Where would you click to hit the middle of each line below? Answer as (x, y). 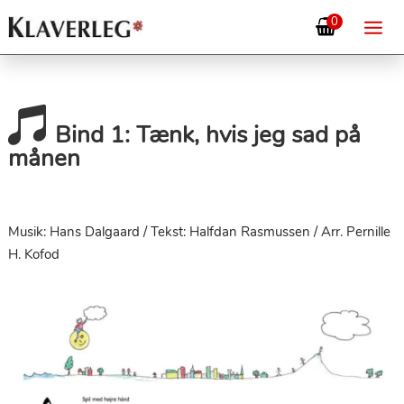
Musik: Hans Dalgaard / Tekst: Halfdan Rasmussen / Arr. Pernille (199, 232)
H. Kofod (33, 254)
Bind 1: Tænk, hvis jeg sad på (204, 135)
